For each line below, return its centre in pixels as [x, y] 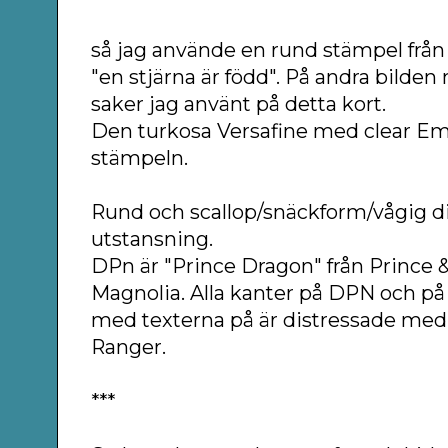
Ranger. [129, 346]
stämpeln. [140, 157]
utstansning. [155, 238]
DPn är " [132, 265]
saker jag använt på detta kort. [241, 103]
